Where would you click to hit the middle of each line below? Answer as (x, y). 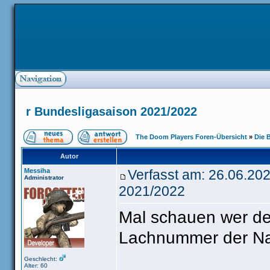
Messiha (37, 171)
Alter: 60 (36, 265)
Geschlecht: (42, 259)
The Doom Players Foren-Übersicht (191, 137)
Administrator (44, 177)
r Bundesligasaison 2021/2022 (111, 111)
